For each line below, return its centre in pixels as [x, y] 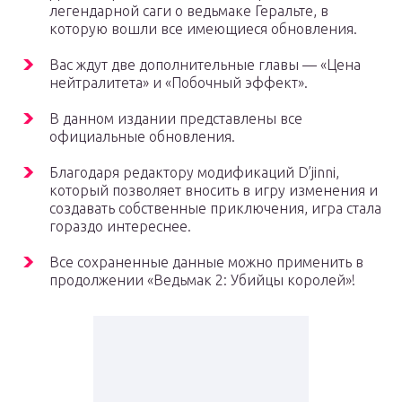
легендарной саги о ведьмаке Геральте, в [189, 11]
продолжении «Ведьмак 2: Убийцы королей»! [202, 280]
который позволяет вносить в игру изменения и [214, 191]
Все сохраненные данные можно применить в [206, 262]
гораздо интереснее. [120, 227]
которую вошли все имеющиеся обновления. [203, 29]
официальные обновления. [142, 137]
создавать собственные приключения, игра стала [215, 209]
